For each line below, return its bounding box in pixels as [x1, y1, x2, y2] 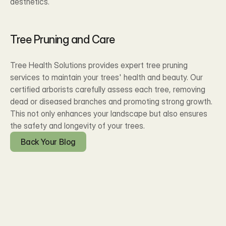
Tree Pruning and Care [10, 33, 115, 46]
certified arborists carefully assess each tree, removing [10, 84, 205, 95]
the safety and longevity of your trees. [10, 121, 145, 131]
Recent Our [71, 183, 155, 204]
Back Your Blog [21, 137, 76, 147]
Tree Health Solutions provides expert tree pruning [10, 60, 188, 71]
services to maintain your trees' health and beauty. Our [10, 72, 203, 83]
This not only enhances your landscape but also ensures [10, 108, 207, 119]
